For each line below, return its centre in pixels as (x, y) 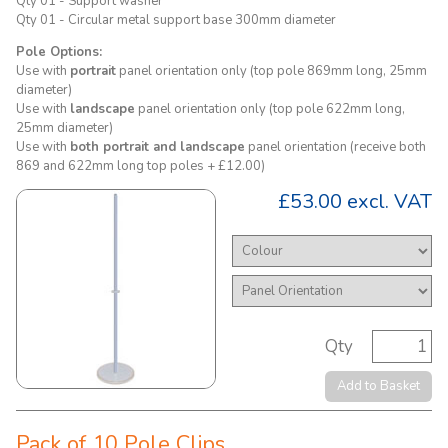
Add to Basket (378, 386)
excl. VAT (387, 201)
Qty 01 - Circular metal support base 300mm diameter (176, 20)
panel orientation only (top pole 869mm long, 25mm (271, 71)
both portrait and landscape (157, 147)
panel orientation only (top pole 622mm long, (270, 109)
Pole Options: (59, 52)
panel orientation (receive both (335, 147)
